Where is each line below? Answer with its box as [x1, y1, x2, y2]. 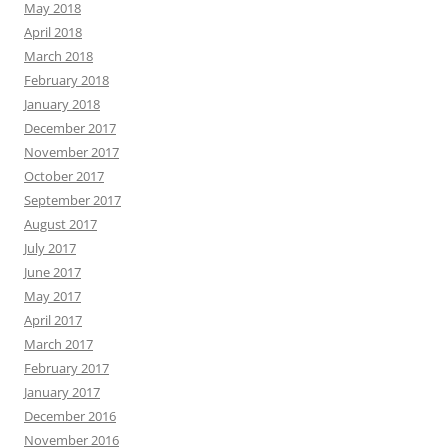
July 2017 [24, 238, 76, 257]
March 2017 [24, 334, 93, 353]
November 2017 [24, 142, 119, 161]
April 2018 [24, 22, 82, 41]
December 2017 [24, 118, 116, 137]
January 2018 [24, 94, 100, 113]
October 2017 [24, 166, 104, 185]
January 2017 [24, 382, 100, 401]
